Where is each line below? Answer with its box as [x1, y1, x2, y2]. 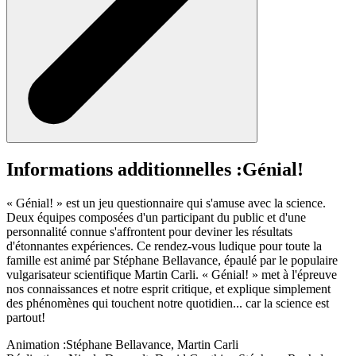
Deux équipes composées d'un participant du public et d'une [6, 210, 306, 224]
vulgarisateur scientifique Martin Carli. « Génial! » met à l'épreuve [6, 267, 337, 281]
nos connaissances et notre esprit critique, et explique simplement [6, 281, 331, 296]
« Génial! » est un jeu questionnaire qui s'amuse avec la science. [6, 195, 326, 210]
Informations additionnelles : [6, 158, 242, 180]
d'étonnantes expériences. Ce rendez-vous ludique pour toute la [6, 238, 322, 253]
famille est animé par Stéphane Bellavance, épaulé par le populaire [6, 253, 338, 267]
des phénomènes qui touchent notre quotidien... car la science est [6, 296, 329, 310]
